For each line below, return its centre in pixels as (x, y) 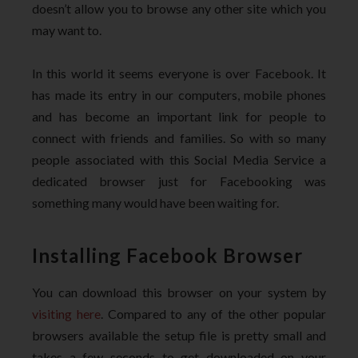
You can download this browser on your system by (179, 292)
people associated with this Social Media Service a (179, 160)
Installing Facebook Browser (167, 256)
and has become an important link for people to (179, 117)
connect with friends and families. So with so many (179, 138)
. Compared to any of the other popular (213, 314)
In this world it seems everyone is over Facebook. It (179, 74)
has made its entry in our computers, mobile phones (179, 95)
